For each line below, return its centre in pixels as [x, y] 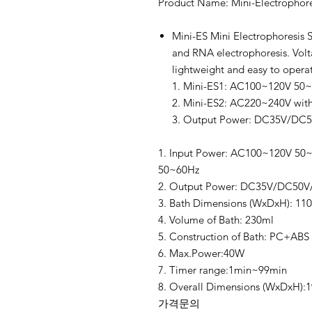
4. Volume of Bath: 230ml [216, 220]
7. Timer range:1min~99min [223, 270]
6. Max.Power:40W [201, 253]
